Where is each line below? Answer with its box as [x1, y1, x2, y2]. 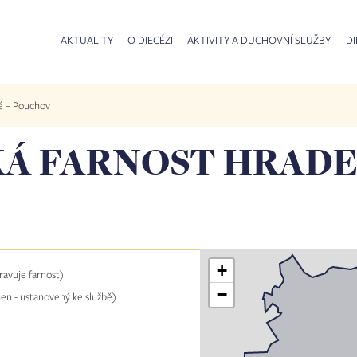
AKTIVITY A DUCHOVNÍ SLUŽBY [187, 32, 331, 47]
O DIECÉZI [127, 32, 174, 47]
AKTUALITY [60, 32, 113, 47]
